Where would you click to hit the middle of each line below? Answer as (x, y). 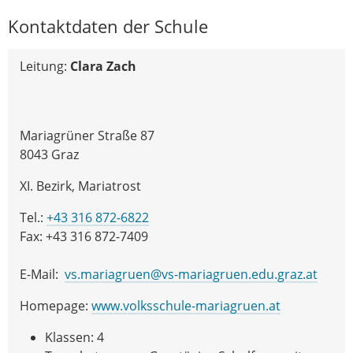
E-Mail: (42, 274)
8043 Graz (49, 154)
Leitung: (45, 66)
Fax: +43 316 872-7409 (84, 236)
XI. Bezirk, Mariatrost (80, 186)
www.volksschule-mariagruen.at (186, 305)
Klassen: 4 (78, 337)
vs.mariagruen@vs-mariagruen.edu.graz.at (191, 274)
